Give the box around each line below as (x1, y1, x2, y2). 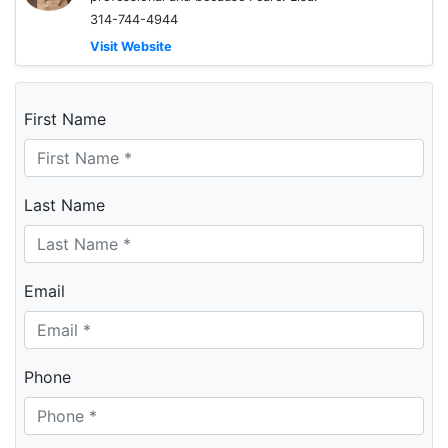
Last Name (24, 195, 105, 215)
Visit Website (90, 39, 172, 54)
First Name (24, 109, 106, 129)
